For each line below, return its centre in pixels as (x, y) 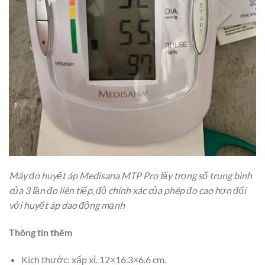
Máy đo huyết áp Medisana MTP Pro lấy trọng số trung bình (130, 176)
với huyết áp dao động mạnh (67, 205)
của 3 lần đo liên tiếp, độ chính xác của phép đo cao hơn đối (127, 190)
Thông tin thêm (41, 232)
